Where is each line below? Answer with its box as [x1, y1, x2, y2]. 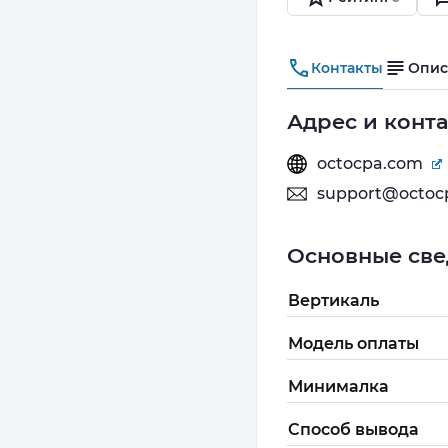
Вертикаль [288, 291, 379, 310]
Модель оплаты [288, 334, 419, 353]
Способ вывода [288, 420, 419, 439]
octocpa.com [317, 154, 427, 173]
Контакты [311, 58, 383, 77]
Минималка [288, 377, 389, 396]
